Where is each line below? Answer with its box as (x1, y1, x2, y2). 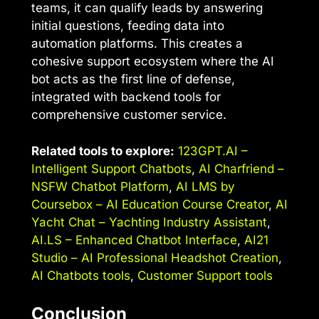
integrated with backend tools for (31, 90, 221, 105)
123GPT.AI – (178, 143, 248, 158)
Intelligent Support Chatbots (31, 161, 192, 176)
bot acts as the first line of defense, (31, 72, 235, 87)
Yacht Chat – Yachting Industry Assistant (31, 214, 267, 229)
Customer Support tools (137, 268, 273, 283)
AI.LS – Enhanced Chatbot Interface (31, 232, 237, 247)
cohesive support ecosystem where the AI (31, 54, 274, 69)
